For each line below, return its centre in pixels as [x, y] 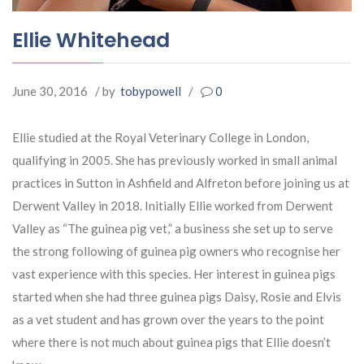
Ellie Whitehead [91, 40]
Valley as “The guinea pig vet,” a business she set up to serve [173, 228]
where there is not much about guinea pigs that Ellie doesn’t [171, 342]
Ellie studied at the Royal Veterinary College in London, [160, 137]
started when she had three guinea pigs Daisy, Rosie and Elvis [177, 296]
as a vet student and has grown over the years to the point [168, 319]
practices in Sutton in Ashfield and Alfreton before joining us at [181, 182]
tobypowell [151, 91]
